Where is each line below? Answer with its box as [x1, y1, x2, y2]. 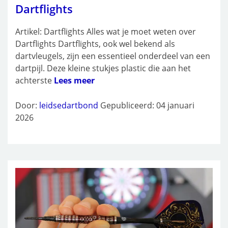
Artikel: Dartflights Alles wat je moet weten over [15, 26, 196, 38]
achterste [15, 75, 54, 87]
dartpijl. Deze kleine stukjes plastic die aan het [15, 63, 191, 74]
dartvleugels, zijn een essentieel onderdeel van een [15, 50, 210, 62]
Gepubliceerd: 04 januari [100, 100, 194, 111]
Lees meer [54, 75, 95, 87]
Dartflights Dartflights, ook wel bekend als [15, 38, 175, 50]
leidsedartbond [39, 100, 98, 111]
